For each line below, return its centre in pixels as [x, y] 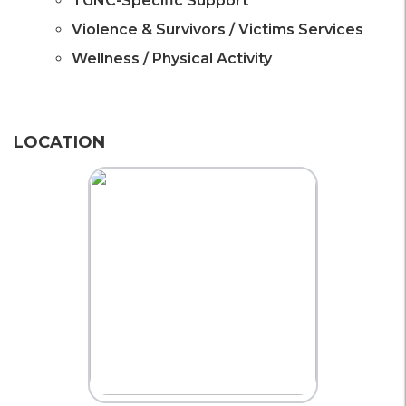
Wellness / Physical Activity [172, 59]
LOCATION [59, 143]
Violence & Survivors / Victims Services [217, 30]
